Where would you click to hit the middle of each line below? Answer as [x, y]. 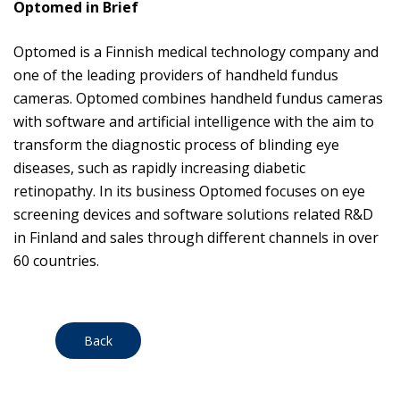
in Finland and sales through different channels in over [196, 238]
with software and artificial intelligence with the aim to [194, 122]
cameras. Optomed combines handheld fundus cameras [198, 99]
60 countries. [56, 261]
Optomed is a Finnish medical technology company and [196, 52]
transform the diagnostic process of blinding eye [176, 145]
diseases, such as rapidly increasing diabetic [159, 168]
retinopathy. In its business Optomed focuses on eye [189, 192]
